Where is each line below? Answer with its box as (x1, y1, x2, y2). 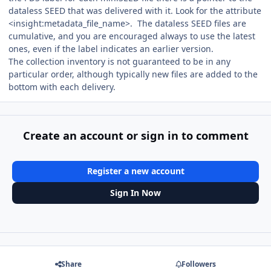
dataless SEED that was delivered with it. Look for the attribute (8, 5, 261, 17)
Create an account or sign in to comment (22, 128, 249, 143)
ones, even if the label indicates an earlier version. (8, 43, 214, 55)
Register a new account (87, 165, 184, 177)
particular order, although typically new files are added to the (8, 68, 258, 80)
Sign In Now (110, 187, 161, 199)
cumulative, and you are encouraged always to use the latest (8, 30, 255, 42)
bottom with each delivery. (8, 81, 120, 93)
